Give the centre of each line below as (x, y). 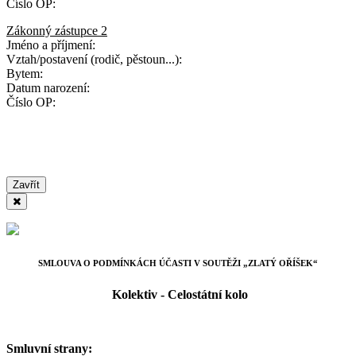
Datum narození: (48, 88)
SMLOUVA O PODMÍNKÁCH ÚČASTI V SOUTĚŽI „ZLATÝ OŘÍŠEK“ (178, 263)
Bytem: (25, 74)
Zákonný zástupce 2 (57, 31)
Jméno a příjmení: (59, 45)
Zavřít (26, 185)
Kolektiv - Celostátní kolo (178, 294)
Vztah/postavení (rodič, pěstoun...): (94, 59)
